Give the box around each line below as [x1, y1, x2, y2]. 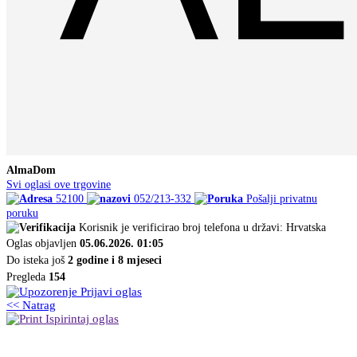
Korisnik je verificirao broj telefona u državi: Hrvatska [79, 222, 326, 234]
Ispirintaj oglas [42, 312, 119, 326]
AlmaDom [6, 164, 56, 177]
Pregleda [6, 271, 49, 284]
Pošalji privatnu [246, 193, 317, 206]
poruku [6, 207, 38, 220]
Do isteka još [6, 254, 68, 267]
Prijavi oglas [77, 285, 142, 299]
